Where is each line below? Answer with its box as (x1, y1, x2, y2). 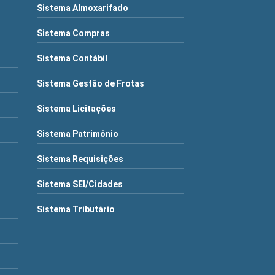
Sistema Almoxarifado (37, 2, 129, 13)
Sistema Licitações (37, 103, 117, 114)
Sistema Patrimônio (37, 128, 119, 139)
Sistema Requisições (37, 153, 124, 164)
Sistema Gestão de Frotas (37, 78, 145, 88)
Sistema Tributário (37, 204, 115, 214)
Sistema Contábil (37, 53, 108, 63)
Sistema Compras (37, 28, 110, 38)
